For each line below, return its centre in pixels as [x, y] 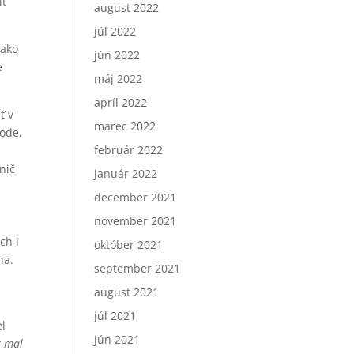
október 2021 [129, 245]
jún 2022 [117, 55]
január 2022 [126, 173]
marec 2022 [125, 126]
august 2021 [127, 292]
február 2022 [129, 150]
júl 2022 [115, 31]
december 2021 [136, 197]
